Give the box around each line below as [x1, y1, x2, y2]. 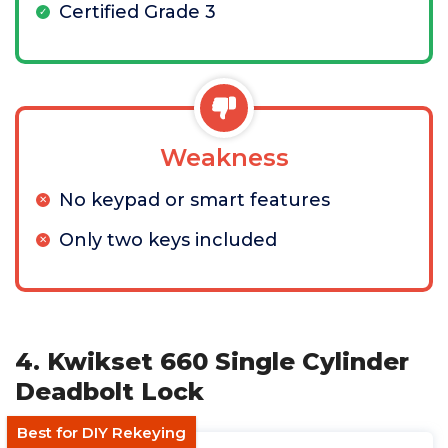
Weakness [159, 143, 289, 172]
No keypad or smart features [59, 189, 330, 211]
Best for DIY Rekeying [17, 423, 186, 442]
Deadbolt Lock [15, 377, 204, 406]
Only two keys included [59, 229, 277, 251]
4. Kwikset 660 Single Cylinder [15, 347, 409, 376]
